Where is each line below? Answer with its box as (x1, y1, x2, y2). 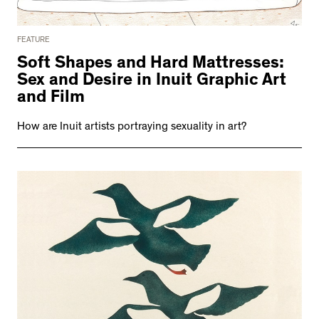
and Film (17, 90, 85, 108)
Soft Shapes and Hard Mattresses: (17, 56, 284, 74)
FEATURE (17, 36, 50, 46)
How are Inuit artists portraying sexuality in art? (17, 122, 246, 134)
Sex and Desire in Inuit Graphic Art (17, 73, 286, 91)
